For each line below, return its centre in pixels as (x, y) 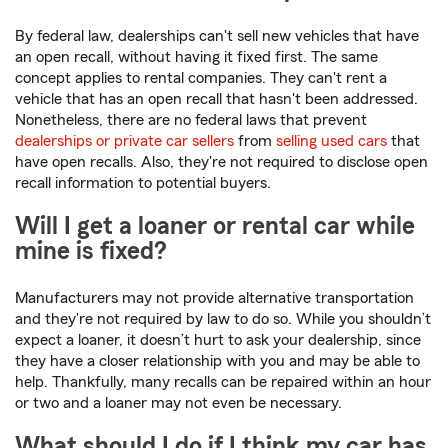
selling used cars (331, 141)
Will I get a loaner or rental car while (215, 227)
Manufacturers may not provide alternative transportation (214, 298)
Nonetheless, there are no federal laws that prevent (191, 120)
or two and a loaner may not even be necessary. (178, 403)
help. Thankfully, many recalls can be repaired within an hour (223, 382)
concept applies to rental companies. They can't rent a (201, 78)
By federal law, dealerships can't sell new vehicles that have (217, 36)
